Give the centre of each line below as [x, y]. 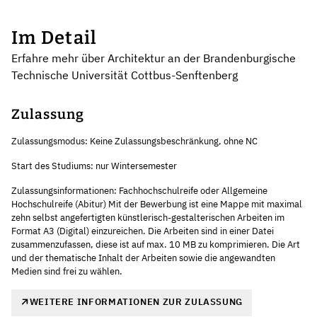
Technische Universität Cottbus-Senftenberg [125, 75]
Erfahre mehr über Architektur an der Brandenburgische [154, 58]
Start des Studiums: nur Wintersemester [94, 166]
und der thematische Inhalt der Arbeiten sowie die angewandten [143, 258]
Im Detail [54, 38]
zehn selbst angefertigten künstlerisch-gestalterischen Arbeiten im [148, 217]
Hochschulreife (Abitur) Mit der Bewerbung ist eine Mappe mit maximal [157, 204]
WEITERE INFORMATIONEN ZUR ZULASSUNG [136, 301]
